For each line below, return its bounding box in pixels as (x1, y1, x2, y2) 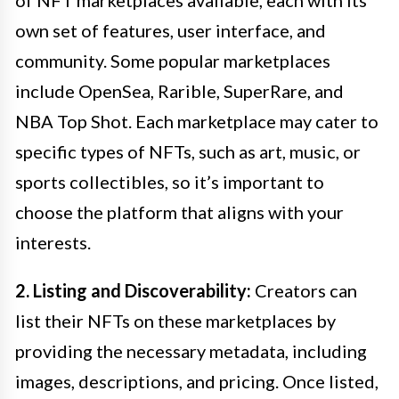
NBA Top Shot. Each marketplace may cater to (15, 110, 379, 132)
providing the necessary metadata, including (15, 339, 367, 362)
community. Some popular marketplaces (15, 49, 330, 71)
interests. (15, 231, 91, 253)
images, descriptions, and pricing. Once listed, (15, 370, 379, 392)
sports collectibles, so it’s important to (15, 170, 324, 192)
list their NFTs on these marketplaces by (15, 309, 336, 331)
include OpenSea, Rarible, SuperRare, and (15, 79, 344, 102)
